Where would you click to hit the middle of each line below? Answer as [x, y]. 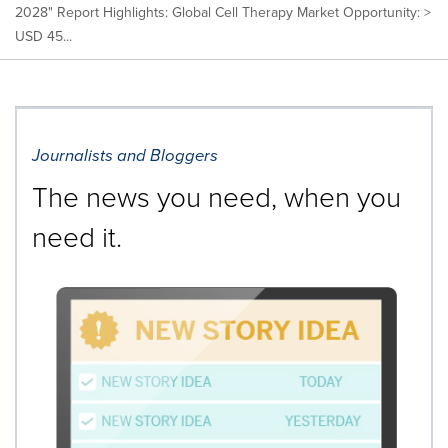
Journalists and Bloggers [125, 155]
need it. [77, 236]
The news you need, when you [216, 196]
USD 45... [43, 36]
